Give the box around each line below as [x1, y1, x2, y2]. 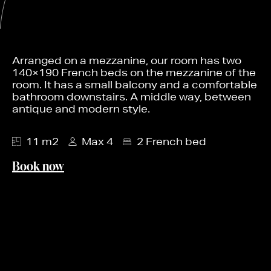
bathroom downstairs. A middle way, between [12, 90, 251, 103]
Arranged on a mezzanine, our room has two [12, 54, 241, 67]
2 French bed [136, 135, 206, 148]
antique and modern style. [12, 102, 150, 116]
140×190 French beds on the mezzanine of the [12, 66, 256, 79]
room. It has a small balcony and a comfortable [12, 78, 257, 91]
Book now [12, 157, 64, 175]
